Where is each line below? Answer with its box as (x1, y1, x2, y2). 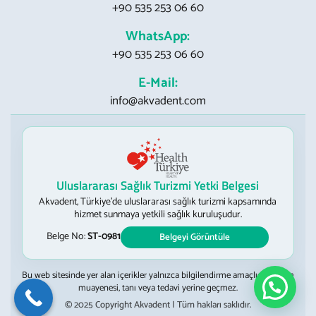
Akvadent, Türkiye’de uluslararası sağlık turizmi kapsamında (39, 193, 277, 210)
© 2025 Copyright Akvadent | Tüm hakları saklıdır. (64, 297, 251, 312)
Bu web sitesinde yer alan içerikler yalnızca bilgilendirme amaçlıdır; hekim (22, 267, 294, 283)
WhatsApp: (126, 25, 190, 47)
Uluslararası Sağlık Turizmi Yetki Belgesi (56, 176, 260, 195)
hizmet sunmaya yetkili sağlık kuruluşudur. (73, 206, 242, 223)
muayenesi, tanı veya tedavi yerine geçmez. (78, 280, 238, 296)
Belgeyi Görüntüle (159, 229, 231, 245)
